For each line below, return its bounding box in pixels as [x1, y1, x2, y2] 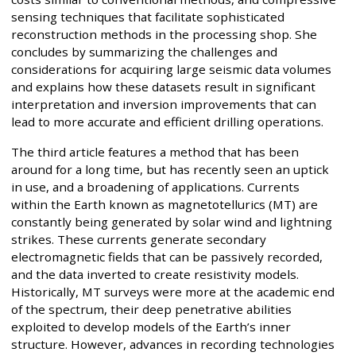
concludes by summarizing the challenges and [11, 44, 277, 60]
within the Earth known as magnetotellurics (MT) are [11, 195, 318, 212]
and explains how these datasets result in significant [11, 79, 315, 95]
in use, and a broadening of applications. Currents [11, 178, 300, 195]
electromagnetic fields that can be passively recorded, [11, 248, 323, 265]
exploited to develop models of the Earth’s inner [11, 318, 291, 335]
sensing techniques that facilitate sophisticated [11, 9, 284, 25]
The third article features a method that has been [11, 143, 299, 160]
